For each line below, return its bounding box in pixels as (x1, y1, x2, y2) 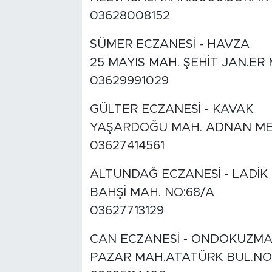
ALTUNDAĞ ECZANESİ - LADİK (89, 168, 268, 181)
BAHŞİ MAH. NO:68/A (89, 186, 214, 199)
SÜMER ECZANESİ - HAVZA (89, 38, 250, 51)
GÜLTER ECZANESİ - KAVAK (89, 103, 253, 116)
